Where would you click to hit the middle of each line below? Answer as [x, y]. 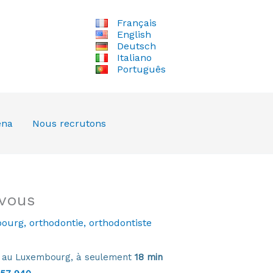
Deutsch [136, 46]
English [134, 35]
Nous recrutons [69, 123]
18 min [149, 257]
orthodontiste [120, 222]
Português [141, 69]
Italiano [134, 58]
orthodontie [56, 222]
